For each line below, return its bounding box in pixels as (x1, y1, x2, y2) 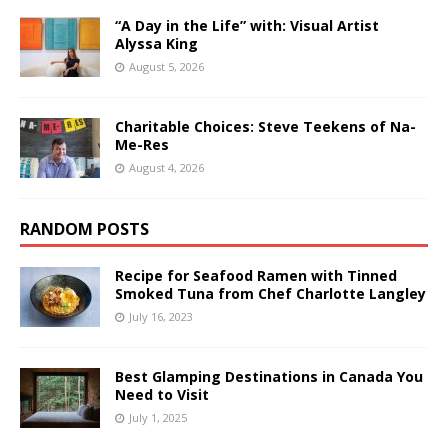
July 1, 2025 (129, 409, 187, 425)
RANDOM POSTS (20, 217, 149, 240)
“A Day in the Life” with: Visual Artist (115, 15, 379, 35)
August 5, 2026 (129, 58, 204, 74)
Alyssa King (115, 33, 198, 53)
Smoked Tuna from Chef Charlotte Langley (115, 283, 426, 303)
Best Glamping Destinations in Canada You (115, 366, 423, 386)
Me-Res (115, 134, 169, 154)
